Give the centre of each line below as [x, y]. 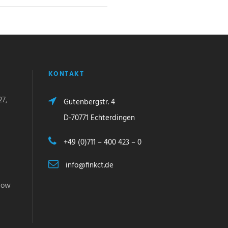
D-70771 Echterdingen [99, 118]
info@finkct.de [88, 165]
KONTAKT [66, 74]
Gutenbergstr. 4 [88, 102]
